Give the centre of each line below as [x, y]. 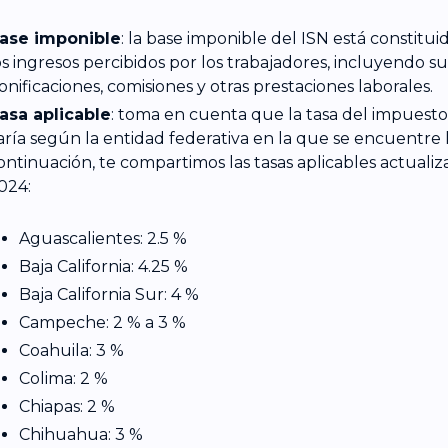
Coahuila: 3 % [71, 350]
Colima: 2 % [63, 378]
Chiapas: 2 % [66, 406]
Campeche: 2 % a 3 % [102, 322]
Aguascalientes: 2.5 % [102, 238]
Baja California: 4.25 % [103, 266]
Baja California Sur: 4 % [108, 294]
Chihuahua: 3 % [80, 434]
